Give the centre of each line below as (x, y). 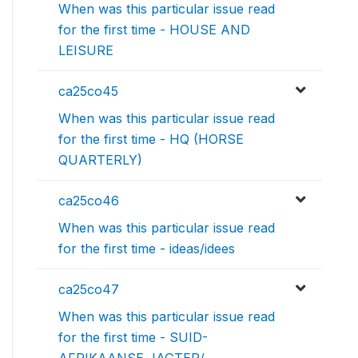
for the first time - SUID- (133, 337)
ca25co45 (88, 91)
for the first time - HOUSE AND (154, 30)
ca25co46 (89, 201)
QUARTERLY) (100, 160)
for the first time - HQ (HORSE (151, 139)
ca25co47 (89, 289)
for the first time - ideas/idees (147, 249)
